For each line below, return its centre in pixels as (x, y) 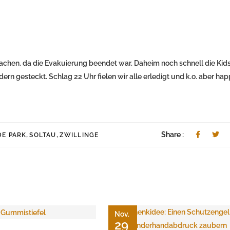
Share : (173, 134)
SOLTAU (43, 135)
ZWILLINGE (79, 135)
